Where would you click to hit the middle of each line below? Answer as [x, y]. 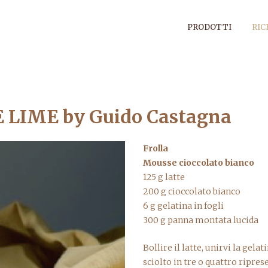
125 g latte [164, 177]
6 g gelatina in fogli [183, 206]
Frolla [156, 148]
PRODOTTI [209, 27]
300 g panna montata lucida [201, 220]
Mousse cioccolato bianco [199, 163]
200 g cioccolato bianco [192, 191]
